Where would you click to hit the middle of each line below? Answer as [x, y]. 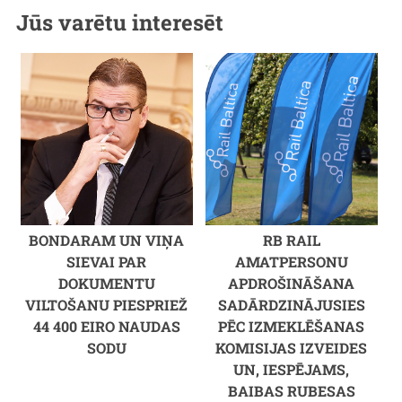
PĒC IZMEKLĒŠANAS [292, 326]
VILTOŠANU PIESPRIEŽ [107, 304]
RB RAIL [291, 240]
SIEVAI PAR [107, 261]
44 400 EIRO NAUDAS [106, 326]
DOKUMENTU [106, 283]
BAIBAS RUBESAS [291, 390]
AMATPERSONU [291, 261]
